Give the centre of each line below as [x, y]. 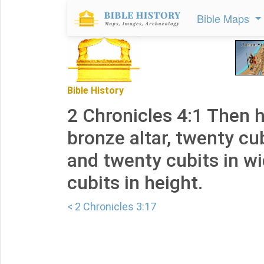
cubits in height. [135, 183]
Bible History [95, 90]
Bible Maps [225, 18]
